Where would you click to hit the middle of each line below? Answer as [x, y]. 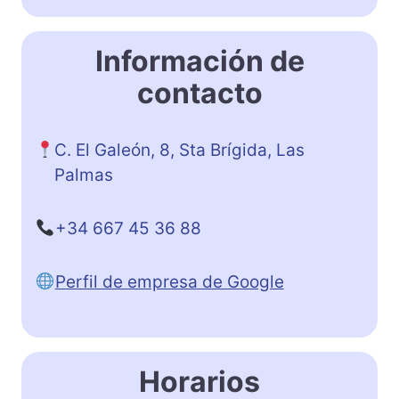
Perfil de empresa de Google [169, 281]
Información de [199, 61]
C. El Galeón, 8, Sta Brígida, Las [180, 150]
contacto [199, 93]
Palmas [84, 175]
